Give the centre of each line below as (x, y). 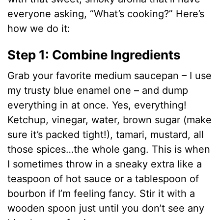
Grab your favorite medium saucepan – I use (110, 76)
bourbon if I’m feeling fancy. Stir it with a (101, 194)
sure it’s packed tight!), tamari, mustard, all (106, 135)
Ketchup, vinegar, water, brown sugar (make (110, 120)
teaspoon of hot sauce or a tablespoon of (103, 179)
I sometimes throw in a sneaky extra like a (105, 164)
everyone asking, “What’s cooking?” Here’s (106, 14)
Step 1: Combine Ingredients (94, 55)
